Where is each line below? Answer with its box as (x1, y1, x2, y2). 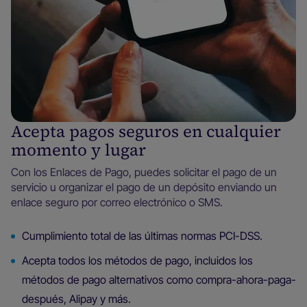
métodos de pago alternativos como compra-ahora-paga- (22, 272, 296, 286)
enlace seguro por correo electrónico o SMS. (11, 195, 223, 209)
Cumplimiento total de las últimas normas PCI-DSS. (22, 228, 262, 243)
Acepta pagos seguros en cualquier (11, 119, 281, 143)
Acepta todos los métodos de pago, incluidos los (22, 253, 253, 267)
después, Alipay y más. (22, 291, 131, 306)
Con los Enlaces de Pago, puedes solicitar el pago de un (11, 164, 277, 179)
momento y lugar (11, 138, 146, 161)
